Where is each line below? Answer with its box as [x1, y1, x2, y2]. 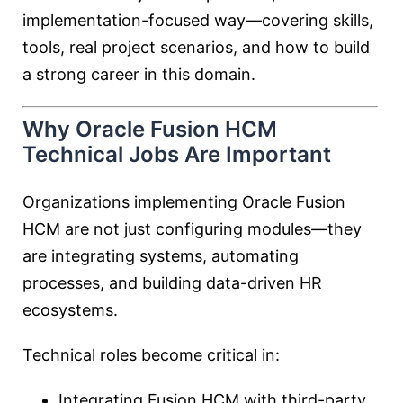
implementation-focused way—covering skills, [22, 11, 373, 30]
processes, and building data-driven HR [22, 273, 322, 292]
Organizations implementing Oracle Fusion [22, 193, 345, 211]
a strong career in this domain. [22, 65, 255, 84]
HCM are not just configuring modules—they [22, 219, 362, 238]
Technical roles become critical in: [22, 345, 280, 364]
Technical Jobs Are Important [22, 141, 331, 167]
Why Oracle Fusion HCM [22, 116, 277, 142]
